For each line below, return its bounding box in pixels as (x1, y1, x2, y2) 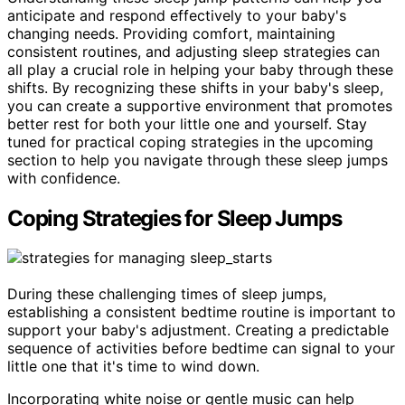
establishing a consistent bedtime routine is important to (7, 303, 396, 322)
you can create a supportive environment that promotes (7, 96, 392, 115)
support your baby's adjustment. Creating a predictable (7, 321, 389, 340)
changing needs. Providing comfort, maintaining (7, 24, 335, 42)
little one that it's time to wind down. (7, 357, 259, 376)
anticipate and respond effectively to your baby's (7, 5, 346, 24)
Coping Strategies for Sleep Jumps (7, 204, 342, 231)
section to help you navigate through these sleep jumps (7, 150, 388, 169)
